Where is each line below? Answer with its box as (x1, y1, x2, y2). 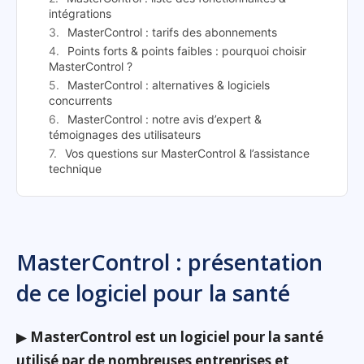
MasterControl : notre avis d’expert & (67, 112, 262, 127)
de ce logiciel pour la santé (16, 278, 290, 309)
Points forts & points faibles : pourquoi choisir (67, 44, 306, 58)
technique (49, 162, 102, 176)
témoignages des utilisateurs (49, 128, 201, 142)
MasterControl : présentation (16, 247, 323, 278)
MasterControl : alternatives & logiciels (67, 78, 270, 93)
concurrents (49, 93, 112, 108)
